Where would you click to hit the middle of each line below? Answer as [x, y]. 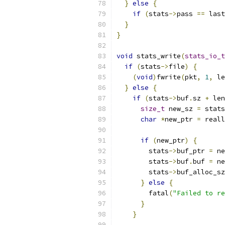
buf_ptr [193, 151]
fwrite [169, 77]
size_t [153, 109]
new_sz [181, 109]
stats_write [157, 56]
